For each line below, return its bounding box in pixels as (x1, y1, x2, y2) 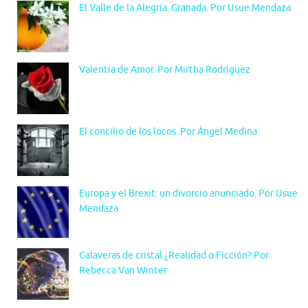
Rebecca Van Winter (79, 264, 167, 276)
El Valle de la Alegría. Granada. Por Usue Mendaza (79, 1, 291, 14)
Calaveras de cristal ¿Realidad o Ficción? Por (79, 249, 269, 261)
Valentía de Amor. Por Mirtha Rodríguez (79, 63, 250, 76)
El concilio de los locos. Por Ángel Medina (79, 125, 257, 137)
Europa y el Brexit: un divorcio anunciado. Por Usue (79, 187, 298, 199)
